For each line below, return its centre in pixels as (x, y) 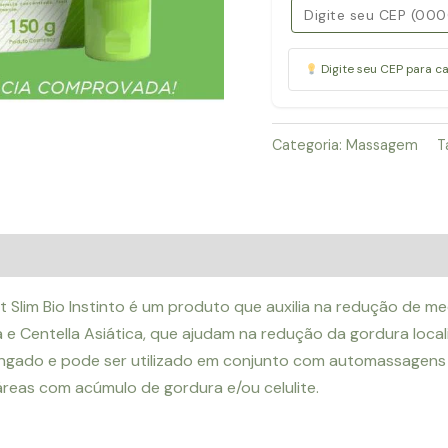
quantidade (313, 128)
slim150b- (306, 47)
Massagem (382, 144)
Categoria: (309, 144)
